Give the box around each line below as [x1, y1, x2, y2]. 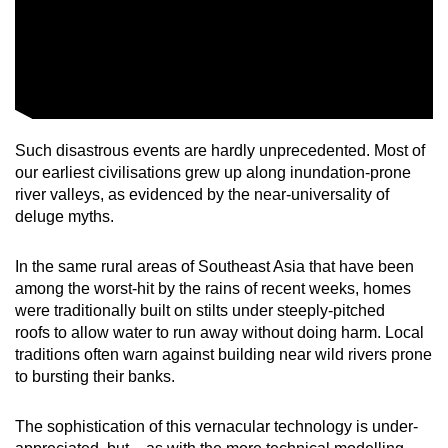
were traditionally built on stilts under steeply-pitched [15, 301, 385, 319]
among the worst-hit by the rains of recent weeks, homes [15, 279, 411, 297]
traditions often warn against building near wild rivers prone [15, 345, 432, 363]
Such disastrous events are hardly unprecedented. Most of [15, 141, 425, 159]
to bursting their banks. [15, 367, 179, 385]
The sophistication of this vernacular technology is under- [15, 417, 418, 435]
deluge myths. [15, 207, 114, 225]
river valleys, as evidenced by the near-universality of [15, 185, 389, 203]
